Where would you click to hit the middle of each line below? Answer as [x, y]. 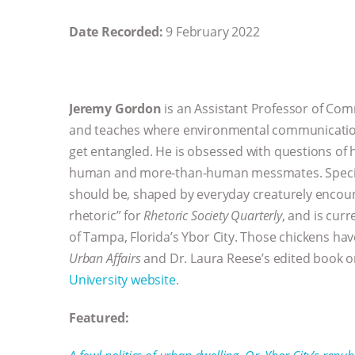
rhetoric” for [107, 215]
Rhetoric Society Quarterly [213, 215]
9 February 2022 [213, 32]
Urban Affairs [105, 258]
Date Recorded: [118, 32]
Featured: [101, 317]
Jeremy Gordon [115, 108]
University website [122, 279]
